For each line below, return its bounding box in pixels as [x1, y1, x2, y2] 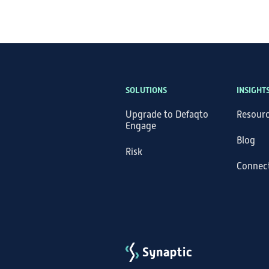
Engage [125, 121, 156, 131]
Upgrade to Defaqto [125, 109, 208, 120]
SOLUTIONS [125, 85, 167, 95]
